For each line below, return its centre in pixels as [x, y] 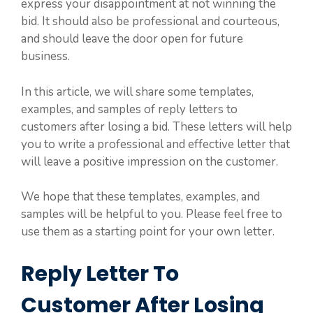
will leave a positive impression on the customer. [150, 161]
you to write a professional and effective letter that [155, 144]
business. [45, 56]
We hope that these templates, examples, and [140, 197]
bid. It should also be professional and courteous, [150, 21]
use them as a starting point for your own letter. [148, 232]
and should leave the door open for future [132, 39]
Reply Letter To [100, 274]
